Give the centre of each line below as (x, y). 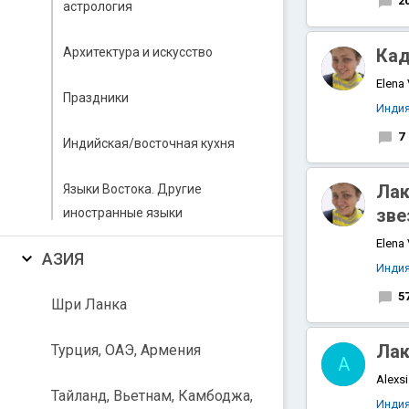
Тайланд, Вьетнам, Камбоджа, (152, 396)
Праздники (96, 98)
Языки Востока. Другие (132, 189)
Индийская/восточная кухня (149, 143)
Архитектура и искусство (138, 52)
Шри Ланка (89, 304)
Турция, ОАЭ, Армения (126, 350)
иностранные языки (123, 213)
